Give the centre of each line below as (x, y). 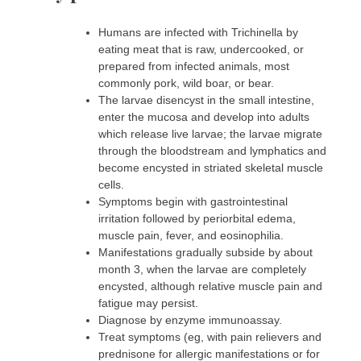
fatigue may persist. (148, 303)
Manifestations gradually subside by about (205, 252)
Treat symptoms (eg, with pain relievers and (210, 336)
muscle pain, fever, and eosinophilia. (191, 235)
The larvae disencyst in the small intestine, (206, 100)
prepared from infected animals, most (194, 66)
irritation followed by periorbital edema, (197, 218)
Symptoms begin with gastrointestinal (193, 201)
